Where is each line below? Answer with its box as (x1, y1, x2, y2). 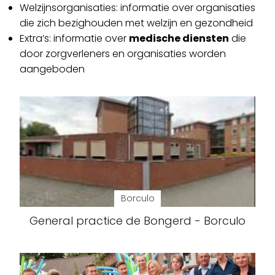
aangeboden (20, 62, 85, 76)
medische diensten (129, 31, 229, 45)
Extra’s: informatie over (20, 31, 129, 45)
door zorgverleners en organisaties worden (20, 47, 226, 61)
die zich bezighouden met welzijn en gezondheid (20, 16, 253, 30)
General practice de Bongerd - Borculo (29, 213, 246, 228)
